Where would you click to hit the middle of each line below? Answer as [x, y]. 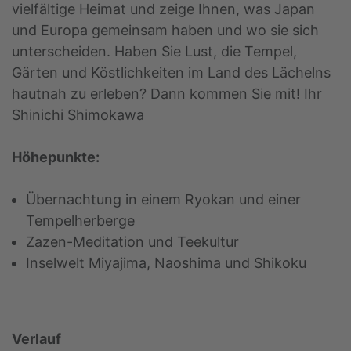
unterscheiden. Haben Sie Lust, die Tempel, [154, 52]
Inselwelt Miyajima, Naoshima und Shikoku [166, 263]
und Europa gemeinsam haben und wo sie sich [165, 31]
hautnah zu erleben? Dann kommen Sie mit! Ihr [167, 94]
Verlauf [36, 339]
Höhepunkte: [56, 157]
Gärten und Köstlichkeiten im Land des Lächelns [171, 73]
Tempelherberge [80, 221]
